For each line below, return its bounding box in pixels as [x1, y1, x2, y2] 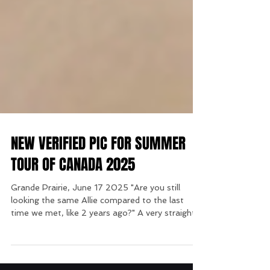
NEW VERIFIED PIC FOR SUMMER [11, 171, 186, 193]
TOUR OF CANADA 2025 [11, 192, 135, 214]
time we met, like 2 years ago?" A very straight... [11, 246, 201, 256]
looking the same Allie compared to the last [11, 234, 184, 243]
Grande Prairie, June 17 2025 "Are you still [11, 221, 180, 231]
